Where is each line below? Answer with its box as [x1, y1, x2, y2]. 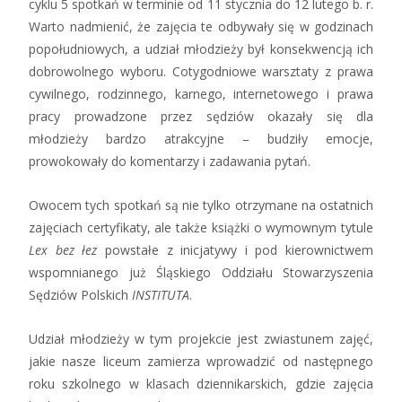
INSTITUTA [132, 285, 189, 303]
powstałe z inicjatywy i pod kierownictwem [97, 240, 373, 258]
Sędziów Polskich [29, 285, 132, 303]
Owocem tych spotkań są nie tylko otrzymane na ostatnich [29, 196, 373, 214]
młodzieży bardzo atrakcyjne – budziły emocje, [29, 129, 373, 147]
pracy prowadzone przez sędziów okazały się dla [29, 107, 373, 125]
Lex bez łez [29, 240, 98, 258]
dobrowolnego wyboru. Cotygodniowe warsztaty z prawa [29, 62, 373, 80]
